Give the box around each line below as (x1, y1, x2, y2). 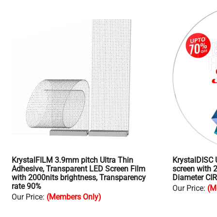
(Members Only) (46, 192, 101, 202)
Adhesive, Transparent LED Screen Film (12, 164, 145, 174)
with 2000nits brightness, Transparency (12, 173, 146, 183)
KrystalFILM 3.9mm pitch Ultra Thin (12, 155, 133, 165)
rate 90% (12, 182, 41, 191)
